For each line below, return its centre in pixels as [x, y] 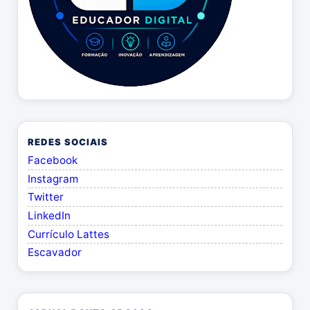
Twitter [46, 197]
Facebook [53, 161]
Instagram [53, 179]
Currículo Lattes [69, 234]
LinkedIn [49, 215]
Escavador [55, 253]
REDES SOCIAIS [68, 142]
